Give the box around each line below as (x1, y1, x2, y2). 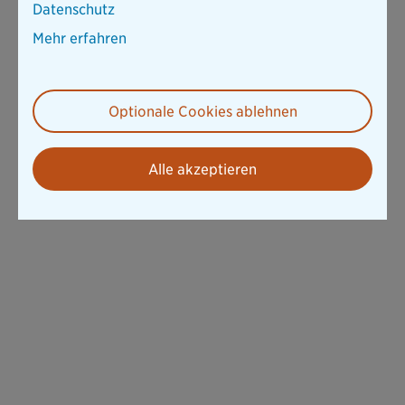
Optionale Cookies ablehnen (108, 102, 297, 120)
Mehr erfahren (33, 30, 127, 47)
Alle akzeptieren (148, 160, 257, 178)
